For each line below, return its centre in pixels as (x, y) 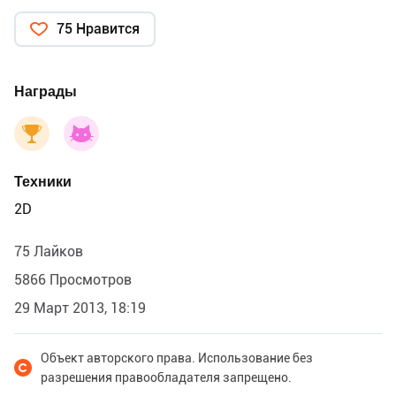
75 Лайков (49, 251)
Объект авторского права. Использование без (177, 358)
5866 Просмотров (73, 279)
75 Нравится (98, 28)
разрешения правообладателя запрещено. (166, 377)
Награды (46, 91)
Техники (43, 181)
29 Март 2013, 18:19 (80, 308)
